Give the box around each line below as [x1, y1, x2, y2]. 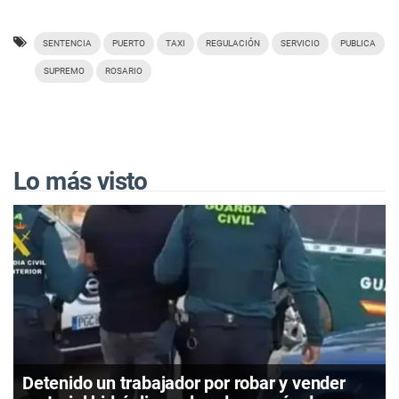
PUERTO [112, 37, 145, 48]
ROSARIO [105, 65, 142, 76]
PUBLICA [340, 37, 376, 48]
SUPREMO [44, 65, 85, 76]
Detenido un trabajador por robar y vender [22, 371, 346, 394]
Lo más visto [13, 166, 148, 196]
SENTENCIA [43, 37, 92, 48]
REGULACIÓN [206, 37, 260, 48]
